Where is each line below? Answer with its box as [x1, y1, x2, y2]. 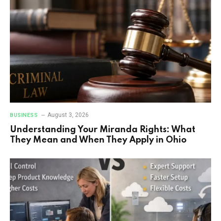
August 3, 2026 [47, 111, 89, 119]
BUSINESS [10, 112, 38, 119]
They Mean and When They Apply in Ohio [10, 136, 186, 145]
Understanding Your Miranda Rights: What [10, 125, 195, 135]
